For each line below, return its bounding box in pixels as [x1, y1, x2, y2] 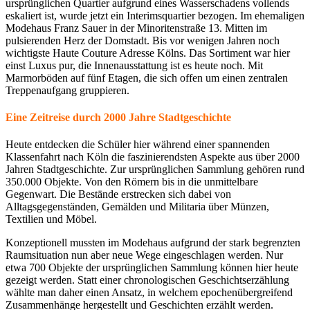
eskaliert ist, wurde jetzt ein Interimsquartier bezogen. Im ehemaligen [6, 9, 304, 21]
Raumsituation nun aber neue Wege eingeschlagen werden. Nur [6, 249, 283, 262]
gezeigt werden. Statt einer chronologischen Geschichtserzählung [6, 274, 289, 286]
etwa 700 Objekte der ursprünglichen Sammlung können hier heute [6, 262, 298, 274]
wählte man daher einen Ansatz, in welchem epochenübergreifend [6, 286, 293, 299]
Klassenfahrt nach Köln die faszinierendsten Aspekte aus [6, 151, 253, 163]
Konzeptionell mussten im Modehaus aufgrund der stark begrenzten [6, 237, 300, 249]
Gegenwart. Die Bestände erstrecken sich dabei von [6, 188, 231, 201]
